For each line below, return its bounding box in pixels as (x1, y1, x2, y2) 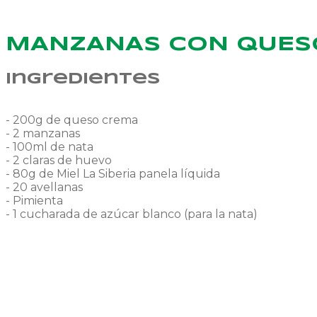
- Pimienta (6, 193, 63, 207)
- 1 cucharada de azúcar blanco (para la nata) (6, 207, 258, 221)
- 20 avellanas (6, 180, 83, 194)
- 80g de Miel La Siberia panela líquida (6, 166, 220, 180)
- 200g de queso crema (6, 113, 138, 127)
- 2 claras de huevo (6, 153, 112, 167)
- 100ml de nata (6, 139, 93, 154)
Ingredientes (6, 71, 161, 87)
